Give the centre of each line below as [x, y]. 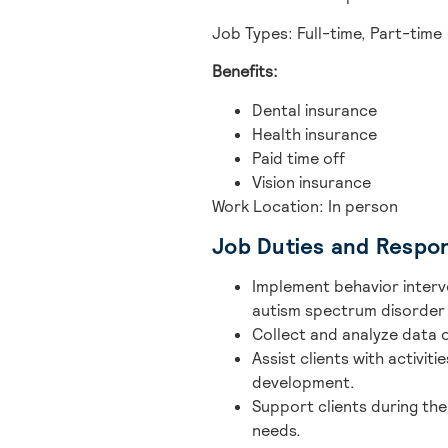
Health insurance [314, 134]
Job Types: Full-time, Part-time [327, 33]
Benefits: [245, 72]
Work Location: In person [305, 206]
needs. [276, 430]
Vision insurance [311, 182]
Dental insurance [314, 110]
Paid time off [298, 158]
